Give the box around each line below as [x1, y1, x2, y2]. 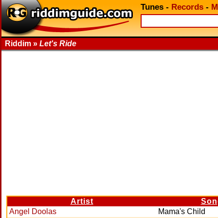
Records [171, 2, 203, 12]
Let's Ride [39, 39, 76, 48]
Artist [70, 197, 93, 205]
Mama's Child [158, 207, 205, 216]
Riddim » [5, 39, 39, 48]
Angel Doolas [9, 207, 56, 216]
